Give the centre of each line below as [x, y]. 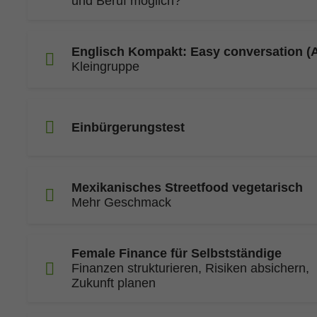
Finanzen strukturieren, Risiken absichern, [190, 268]
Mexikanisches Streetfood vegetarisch [187, 188]
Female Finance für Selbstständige [177, 253]
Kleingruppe [105, 67]
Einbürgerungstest [128, 127]
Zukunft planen [114, 283]
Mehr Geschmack [121, 202]
